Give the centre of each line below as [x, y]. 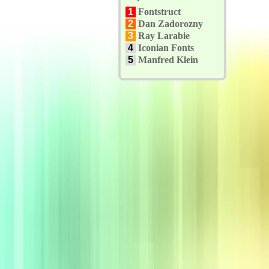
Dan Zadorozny [171, 24]
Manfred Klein [168, 60]
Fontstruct [159, 12]
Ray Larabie [164, 36]
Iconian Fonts [166, 48]
